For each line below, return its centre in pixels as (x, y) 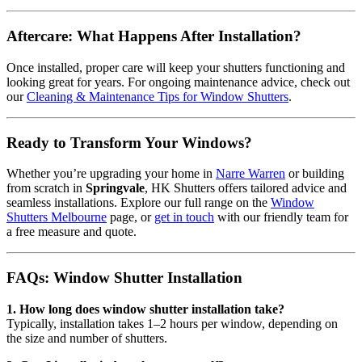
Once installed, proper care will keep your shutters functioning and (176, 67)
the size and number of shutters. (87, 338)
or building (315, 174)
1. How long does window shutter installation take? (145, 309)
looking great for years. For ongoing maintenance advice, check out (178, 82)
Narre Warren (250, 174)
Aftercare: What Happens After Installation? (154, 36)
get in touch (184, 217)
